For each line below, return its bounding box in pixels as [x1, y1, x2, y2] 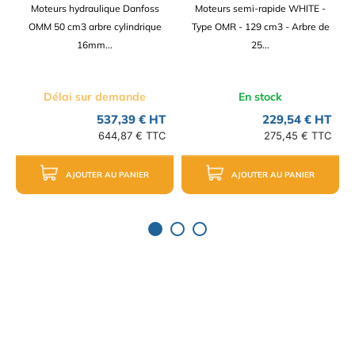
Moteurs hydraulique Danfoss [30, 2, 159, 15]
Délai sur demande [44, 90, 146, 105]
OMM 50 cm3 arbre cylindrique [28, 21, 162, 33]
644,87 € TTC [98, 129, 166, 143]
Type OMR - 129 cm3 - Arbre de [191, 21, 330, 33]
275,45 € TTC [264, 129, 331, 143]
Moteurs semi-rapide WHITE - [195, 2, 326, 15]
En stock [239, 90, 282, 105]
